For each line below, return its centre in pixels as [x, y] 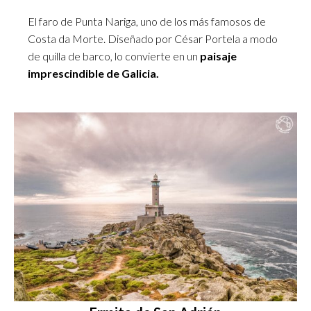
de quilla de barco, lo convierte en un [114, 56]
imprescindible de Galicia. [93, 73]
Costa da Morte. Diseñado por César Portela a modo [153, 39]
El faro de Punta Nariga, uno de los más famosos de [147, 21]
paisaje [218, 56]
